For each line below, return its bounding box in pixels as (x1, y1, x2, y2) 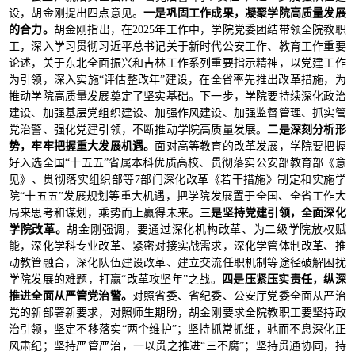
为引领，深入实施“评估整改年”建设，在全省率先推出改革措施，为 (8, 74, 346, 86)
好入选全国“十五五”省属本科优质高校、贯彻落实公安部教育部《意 (8, 157, 346, 170)
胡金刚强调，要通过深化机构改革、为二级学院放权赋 (67, 223, 346, 236)
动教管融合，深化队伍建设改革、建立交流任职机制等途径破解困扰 (8, 257, 346, 269)
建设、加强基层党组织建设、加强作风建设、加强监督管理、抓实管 (8, 107, 346, 120)
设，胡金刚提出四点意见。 (8, 7, 144, 20)
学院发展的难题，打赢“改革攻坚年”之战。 (8, 273, 222, 286)
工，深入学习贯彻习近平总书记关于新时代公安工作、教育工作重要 (8, 40, 346, 53)
